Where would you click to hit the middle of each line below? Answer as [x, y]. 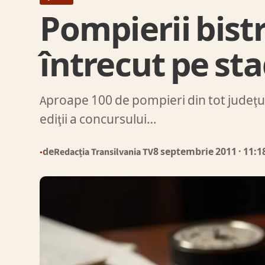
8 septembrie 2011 [196, 152]
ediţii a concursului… [98, 120]
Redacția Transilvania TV [104, 152]
